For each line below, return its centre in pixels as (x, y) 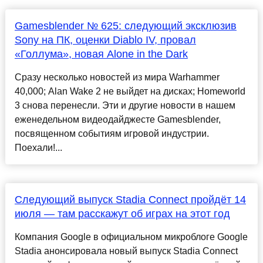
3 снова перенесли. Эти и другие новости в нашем (125, 106)
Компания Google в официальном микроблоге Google (131, 237)
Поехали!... (38, 148)
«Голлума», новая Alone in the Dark (101, 54)
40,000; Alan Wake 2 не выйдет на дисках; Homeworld (130, 92)
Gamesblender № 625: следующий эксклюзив (125, 26)
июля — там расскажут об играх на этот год (122, 214)
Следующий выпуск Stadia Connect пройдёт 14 (130, 200)
